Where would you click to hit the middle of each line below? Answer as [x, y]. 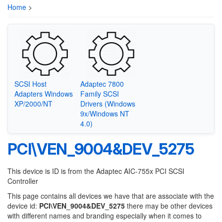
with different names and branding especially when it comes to [105, 216]
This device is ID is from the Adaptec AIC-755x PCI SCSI [96, 171]
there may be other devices [169, 206]
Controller [23, 181]
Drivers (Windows [108, 103]
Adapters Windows [43, 93]
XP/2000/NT [33, 103]
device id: [23, 206]
